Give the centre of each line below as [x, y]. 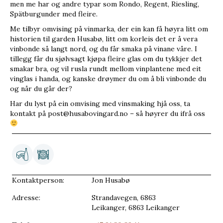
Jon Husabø [111, 180]
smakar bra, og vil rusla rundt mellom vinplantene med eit [106, 68]
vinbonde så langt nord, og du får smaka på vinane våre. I [104, 49]
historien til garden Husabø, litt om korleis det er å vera [104, 39]
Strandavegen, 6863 [124, 197]
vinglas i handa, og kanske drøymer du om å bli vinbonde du [108, 78]
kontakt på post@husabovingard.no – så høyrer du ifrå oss [108, 113]
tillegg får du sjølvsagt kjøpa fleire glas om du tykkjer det [106, 58]
